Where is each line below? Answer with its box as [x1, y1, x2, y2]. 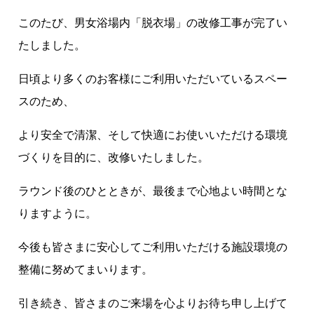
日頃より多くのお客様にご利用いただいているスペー [18, 72, 288, 85]
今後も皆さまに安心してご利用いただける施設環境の [18, 240, 288, 253]
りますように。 [18, 207, 97, 219]
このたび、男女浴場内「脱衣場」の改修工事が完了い [18, 16, 288, 29]
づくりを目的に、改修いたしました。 [18, 151, 210, 163]
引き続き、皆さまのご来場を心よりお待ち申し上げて [18, 296, 288, 309]
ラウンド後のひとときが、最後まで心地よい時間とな [18, 184, 288, 197]
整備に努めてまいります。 [18, 263, 153, 275]
